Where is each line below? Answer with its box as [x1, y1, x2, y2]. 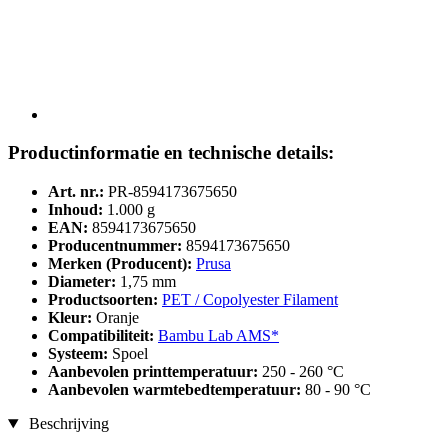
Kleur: [48, 309, 96, 327]
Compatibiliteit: [48, 327, 158, 345]
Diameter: [48, 273, 120, 291]
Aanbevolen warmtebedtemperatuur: [48, 381, 305, 399]
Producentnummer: [48, 237, 182, 255]
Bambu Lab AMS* [158, 327, 279, 345]
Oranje [96, 309, 139, 327]
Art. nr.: [48, 183, 104, 201]
